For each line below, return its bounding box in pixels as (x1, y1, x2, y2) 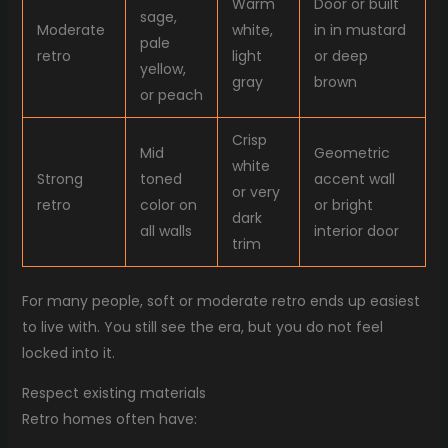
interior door (313, 221, 399, 242)
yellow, (139, 59, 186, 80)
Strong (36, 169, 83, 190)
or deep (313, 46, 368, 67)
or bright (313, 195, 373, 216)
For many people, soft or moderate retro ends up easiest (21, 291, 420, 312)
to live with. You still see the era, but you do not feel (21, 317, 383, 338)
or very (231, 182, 280, 203)
